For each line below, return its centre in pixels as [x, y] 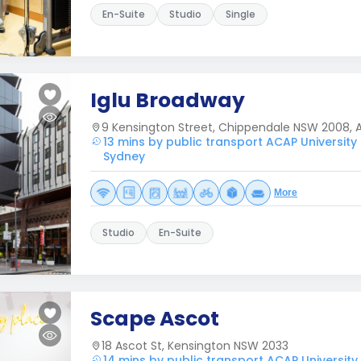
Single [241, 14]
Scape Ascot [155, 319]
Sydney [124, 156]
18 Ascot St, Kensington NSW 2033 [195, 346]
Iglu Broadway [168, 100]
